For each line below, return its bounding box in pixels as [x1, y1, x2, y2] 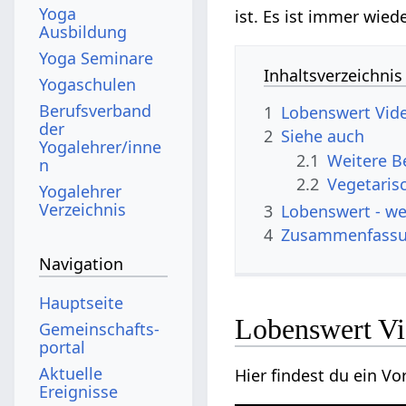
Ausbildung [39, 20, 128, 43]
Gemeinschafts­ [39, 317, 160, 340]
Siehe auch [281, 125, 365, 148]
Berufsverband [39, 99, 152, 121]
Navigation [39, 253, 124, 275]
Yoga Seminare [39, 46, 154, 69]
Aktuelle [39, 362, 103, 384]
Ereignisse [39, 380, 119, 402]
